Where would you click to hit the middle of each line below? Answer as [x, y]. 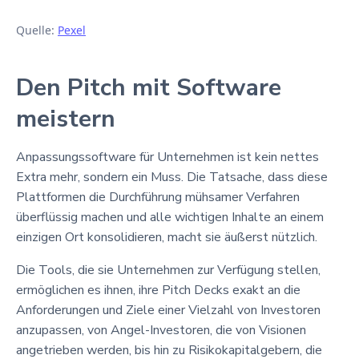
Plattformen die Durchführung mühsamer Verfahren [158, 197]
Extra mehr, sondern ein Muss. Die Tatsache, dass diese [172, 177]
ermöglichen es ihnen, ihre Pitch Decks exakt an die [158, 290]
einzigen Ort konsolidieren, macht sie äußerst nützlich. [167, 237]
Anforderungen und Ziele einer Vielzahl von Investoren [168, 310]
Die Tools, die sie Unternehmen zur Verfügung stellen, [168, 270]
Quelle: [37, 30]
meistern [66, 119]
